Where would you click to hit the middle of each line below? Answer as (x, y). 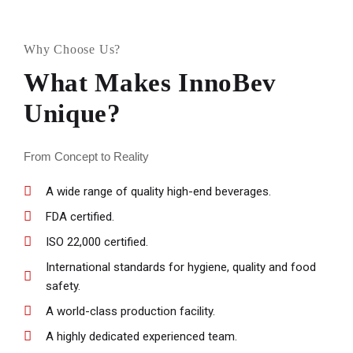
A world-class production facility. (131, 311)
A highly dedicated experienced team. (142, 336)
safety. (63, 286)
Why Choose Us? (72, 49)
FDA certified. (80, 216)
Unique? (72, 113)
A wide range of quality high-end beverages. (159, 191)
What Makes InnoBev (150, 82)
